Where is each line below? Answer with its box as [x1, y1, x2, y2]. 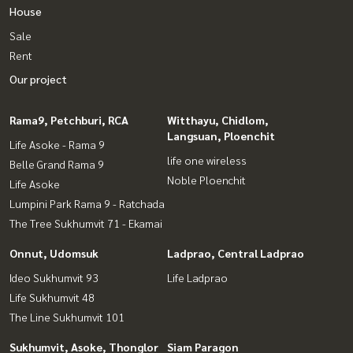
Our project [9, 71, 67, 86]
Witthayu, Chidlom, [167, 112, 269, 127]
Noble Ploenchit [167, 172, 246, 187]
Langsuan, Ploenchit [167, 128, 275, 143]
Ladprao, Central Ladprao [167, 245, 304, 260]
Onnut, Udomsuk [9, 245, 98, 260]
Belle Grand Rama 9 [9, 156, 104, 171]
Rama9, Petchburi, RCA [9, 112, 128, 127]
